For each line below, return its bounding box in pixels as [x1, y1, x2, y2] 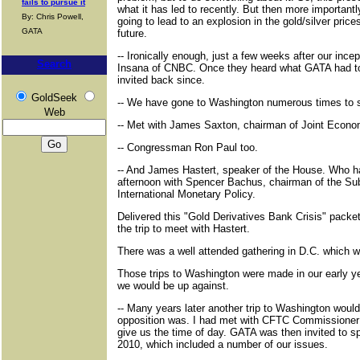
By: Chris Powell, [22, 12, 84, 21]
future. [117, 27, 147, 39]
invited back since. [117, 74, 205, 86]
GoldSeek [31, 92, 77, 104]
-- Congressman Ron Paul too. [117, 141, 258, 153]
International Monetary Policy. [117, 188, 256, 200]
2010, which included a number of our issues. [117, 338, 328, 350]
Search [37, 58, 72, 70]
